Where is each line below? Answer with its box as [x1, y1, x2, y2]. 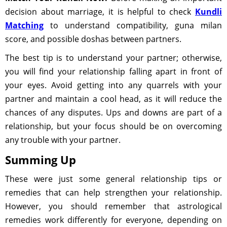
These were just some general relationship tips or [5, 173, 222, 184]
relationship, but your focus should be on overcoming [5, 121, 222, 132]
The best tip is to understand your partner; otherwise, [5, 52, 222, 63]
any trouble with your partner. [5, 134, 121, 145]
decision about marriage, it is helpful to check [5, 6, 195, 17]
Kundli [195, 6, 222, 17]
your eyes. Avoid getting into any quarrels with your [5, 80, 222, 91]
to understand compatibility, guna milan [44, 20, 222, 31]
